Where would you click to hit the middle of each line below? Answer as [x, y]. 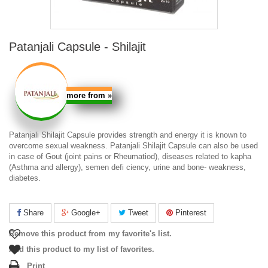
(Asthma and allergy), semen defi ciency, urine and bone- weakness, [127, 167]
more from [87, 96]
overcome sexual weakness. [60, 146]
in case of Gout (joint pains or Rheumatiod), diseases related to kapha [130, 156]
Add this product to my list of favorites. [82, 249]
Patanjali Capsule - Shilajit [77, 47]
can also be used [227, 146]
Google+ [85, 213]
